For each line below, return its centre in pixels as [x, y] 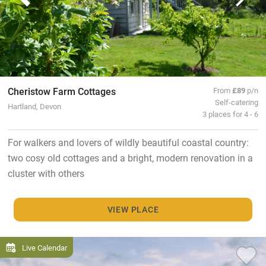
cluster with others [46, 173]
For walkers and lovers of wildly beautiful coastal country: [128, 142]
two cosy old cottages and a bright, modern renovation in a [130, 157]
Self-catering [237, 102]
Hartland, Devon [34, 106]
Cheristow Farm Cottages [61, 91]
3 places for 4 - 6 [231, 113]
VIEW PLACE [133, 209]
